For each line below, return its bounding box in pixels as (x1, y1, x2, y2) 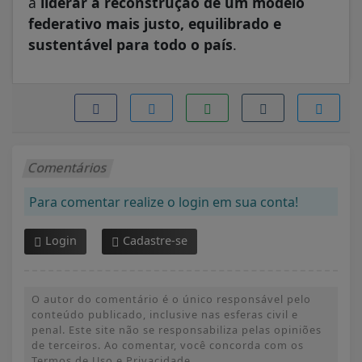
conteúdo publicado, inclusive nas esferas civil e (32, 306, 298, 322)
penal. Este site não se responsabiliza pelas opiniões (32, 322, 322, 337)
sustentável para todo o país (28, 34, 233, 54)
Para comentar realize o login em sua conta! (29, 192, 298, 211)
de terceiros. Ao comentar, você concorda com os (32, 337, 304, 352)
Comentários (26, 158, 111, 176)
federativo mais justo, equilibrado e (28, 13, 281, 33)
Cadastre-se (120, 232, 187, 248)
